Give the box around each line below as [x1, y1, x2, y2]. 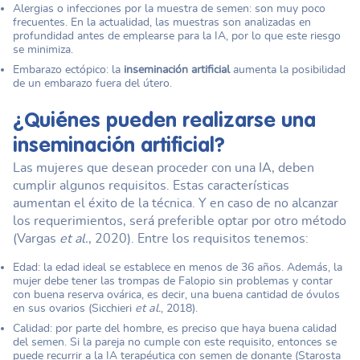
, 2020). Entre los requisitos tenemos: [88, 231, 309, 245]
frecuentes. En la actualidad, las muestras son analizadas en [13, 15, 311, 28]
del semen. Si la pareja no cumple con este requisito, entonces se [13, 335, 337, 348]
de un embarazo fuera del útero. [13, 76, 172, 89]
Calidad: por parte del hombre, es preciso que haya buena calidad [13, 321, 337, 334]
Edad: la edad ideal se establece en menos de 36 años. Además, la [13, 260, 342, 273]
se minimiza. [13, 43, 73, 55]
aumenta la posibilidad [230, 63, 346, 76]
